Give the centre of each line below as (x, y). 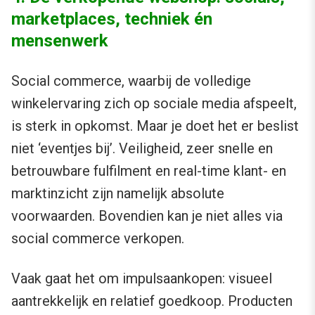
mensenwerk (60, 41)
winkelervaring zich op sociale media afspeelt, (154, 104)
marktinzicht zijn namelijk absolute (118, 194)
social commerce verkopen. (98, 239)
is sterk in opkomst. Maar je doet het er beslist (155, 126)
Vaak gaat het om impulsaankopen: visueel (142, 279)
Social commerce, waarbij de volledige (131, 81)
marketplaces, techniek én (112, 19)
